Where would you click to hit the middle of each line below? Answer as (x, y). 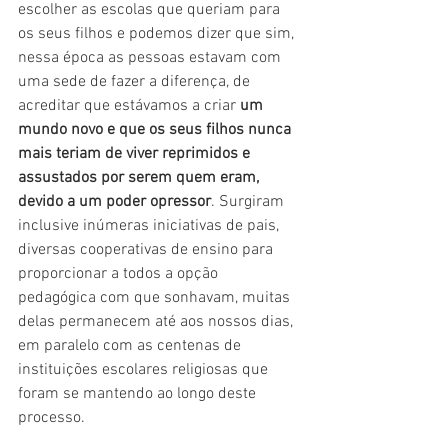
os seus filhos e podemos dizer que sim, (158, 33)
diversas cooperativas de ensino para (147, 249)
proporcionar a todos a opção (120, 273)
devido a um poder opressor (114, 201)
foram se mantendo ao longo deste (139, 393)
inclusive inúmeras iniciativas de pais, (150, 225)
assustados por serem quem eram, (140, 177)
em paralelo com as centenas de (131, 345)
